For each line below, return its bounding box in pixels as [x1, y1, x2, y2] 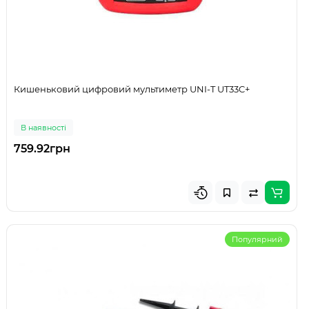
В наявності [21, 123, 66, 133]
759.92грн [14, 142, 70, 156]
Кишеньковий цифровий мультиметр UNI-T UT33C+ [14, 83, 250, 95]
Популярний [232, 235, 283, 245]
